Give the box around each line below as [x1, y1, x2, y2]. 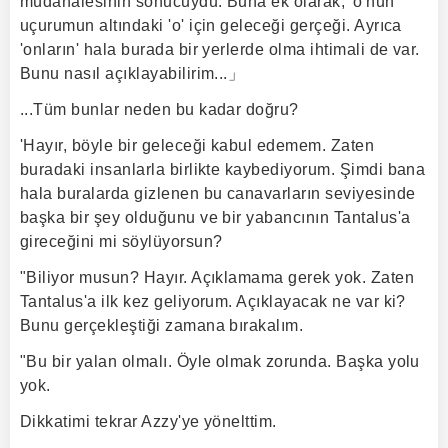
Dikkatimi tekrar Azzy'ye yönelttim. [20, 413, 277, 430]
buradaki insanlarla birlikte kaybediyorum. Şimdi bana [20, 161, 426, 178]
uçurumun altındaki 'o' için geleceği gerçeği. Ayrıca [20, 17, 402, 34]
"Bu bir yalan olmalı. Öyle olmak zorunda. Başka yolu [20, 353, 420, 370]
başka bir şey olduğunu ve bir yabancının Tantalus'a [20, 209, 411, 226]
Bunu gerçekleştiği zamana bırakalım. [20, 317, 304, 334]
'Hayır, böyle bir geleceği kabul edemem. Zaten [20, 137, 375, 154]
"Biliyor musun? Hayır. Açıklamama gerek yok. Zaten [20, 269, 415, 286]
